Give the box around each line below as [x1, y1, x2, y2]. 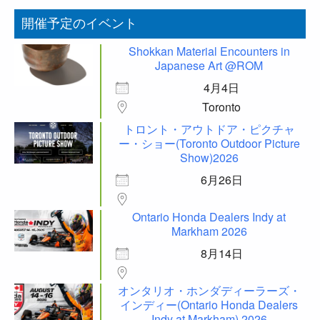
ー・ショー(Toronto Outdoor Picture [118, 135, 300, 152]
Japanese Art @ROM [155, 57, 263, 74]
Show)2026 [179, 149, 239, 166]
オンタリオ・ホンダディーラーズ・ [117, 282, 301, 299]
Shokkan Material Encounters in [128, 43, 290, 60]
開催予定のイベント [21, 16, 137, 31]
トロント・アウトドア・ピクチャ [123, 121, 295, 138]
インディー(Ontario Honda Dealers [120, 296, 298, 314]
